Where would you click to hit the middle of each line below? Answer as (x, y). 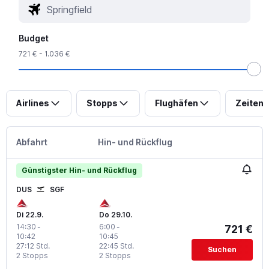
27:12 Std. (33, 246)
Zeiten (249, 103)
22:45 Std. (116, 246)
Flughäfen (177, 103)
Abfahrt (32, 142)
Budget (34, 38)
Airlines (33, 103)
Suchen (222, 249)
